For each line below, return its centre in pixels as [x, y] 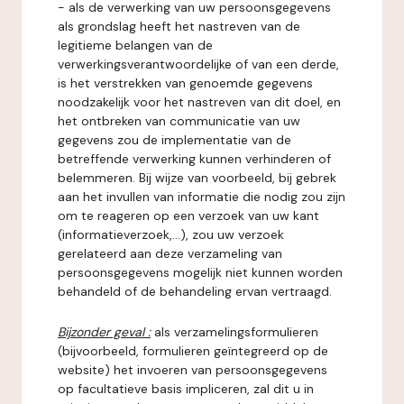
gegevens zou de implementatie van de [174, 140]
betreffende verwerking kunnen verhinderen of [194, 159]
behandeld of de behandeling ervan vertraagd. [195, 291]
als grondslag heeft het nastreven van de [179, 26]
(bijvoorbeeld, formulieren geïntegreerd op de [193, 351]
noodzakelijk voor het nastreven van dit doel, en [199, 102]
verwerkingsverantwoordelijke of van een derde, [198, 64]
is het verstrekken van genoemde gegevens [185, 83]
